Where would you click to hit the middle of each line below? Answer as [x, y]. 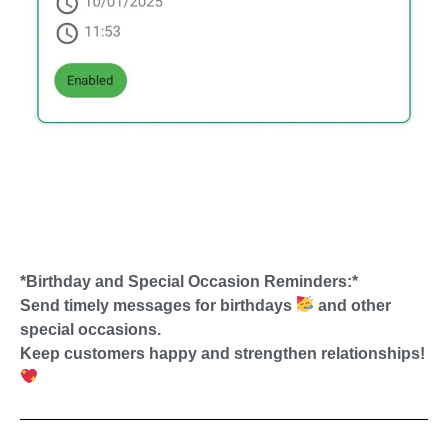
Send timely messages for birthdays [158, 305]
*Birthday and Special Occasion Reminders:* [189, 281]
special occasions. [90, 329]
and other [353, 305]
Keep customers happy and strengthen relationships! [222, 353]
